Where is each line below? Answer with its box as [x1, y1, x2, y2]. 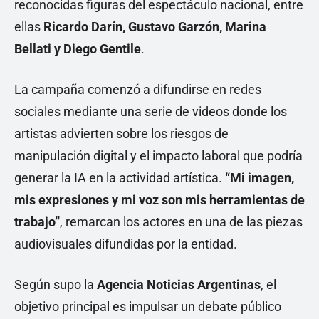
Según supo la [14, 277, 97, 293]
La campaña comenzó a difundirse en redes [14, 82, 261, 98]
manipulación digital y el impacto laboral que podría [14, 148, 303, 164]
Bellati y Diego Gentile [14, 41, 141, 57]
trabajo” [14, 214, 60, 230]
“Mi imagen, [225, 170, 294, 186]
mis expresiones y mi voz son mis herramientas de [14, 192, 305, 208]
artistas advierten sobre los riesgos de [14, 126, 229, 142]
